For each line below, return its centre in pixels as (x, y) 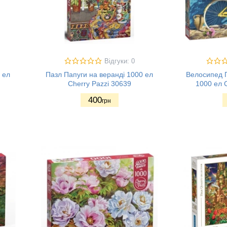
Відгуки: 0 (119, 61)
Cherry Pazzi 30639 (99, 84)
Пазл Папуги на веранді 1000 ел (99, 74)
